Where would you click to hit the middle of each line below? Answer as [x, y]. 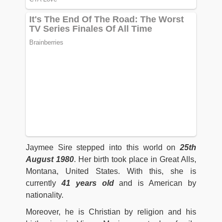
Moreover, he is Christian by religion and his [111, 212]
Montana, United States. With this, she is [111, 171]
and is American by [155, 183]
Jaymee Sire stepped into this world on [101, 147]
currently [41, 183]
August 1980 [50, 159]
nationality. [45, 195]
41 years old [85, 183]
